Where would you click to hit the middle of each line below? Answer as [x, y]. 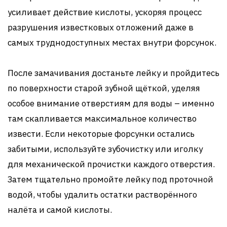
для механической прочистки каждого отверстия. [111, 164]
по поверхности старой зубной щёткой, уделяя [104, 88]
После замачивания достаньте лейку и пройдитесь [113, 73]
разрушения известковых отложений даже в [101, 27]
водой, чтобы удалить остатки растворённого [102, 195]
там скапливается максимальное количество [102, 119]
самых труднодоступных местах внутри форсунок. [112, 43]
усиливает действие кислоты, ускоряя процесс [105, 12]
